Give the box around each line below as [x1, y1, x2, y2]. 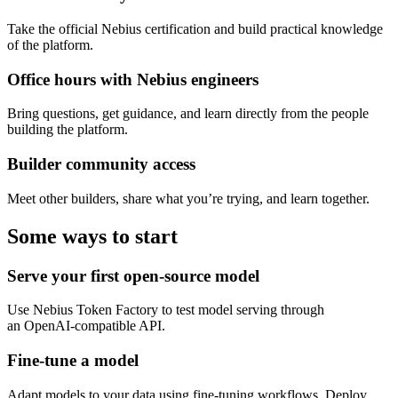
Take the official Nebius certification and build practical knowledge [7, 21, 383, 36]
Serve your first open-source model [7, 266, 259, 285]
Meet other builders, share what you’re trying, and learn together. [7, 190, 370, 206]
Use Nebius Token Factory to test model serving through [7, 302, 324, 318]
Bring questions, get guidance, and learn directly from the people [7, 106, 369, 122]
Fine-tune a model [7, 351, 139, 370]
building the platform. [7, 122, 128, 138]
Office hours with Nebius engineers [7, 69, 259, 89]
